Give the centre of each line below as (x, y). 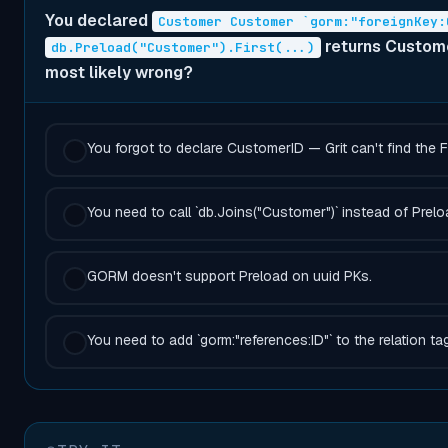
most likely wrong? (119, 72)
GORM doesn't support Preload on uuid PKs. (229, 276)
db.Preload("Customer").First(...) (183, 47)
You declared (98, 20)
